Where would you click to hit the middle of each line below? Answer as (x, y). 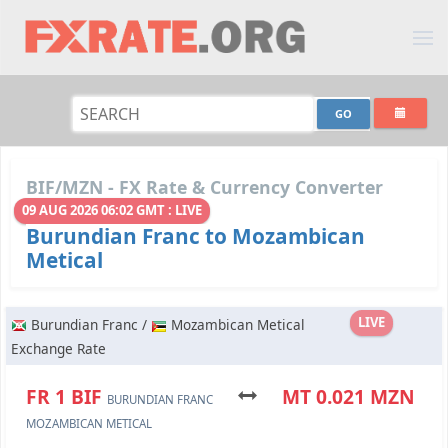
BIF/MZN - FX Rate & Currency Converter (204, 187)
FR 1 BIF (66, 397)
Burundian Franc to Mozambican (195, 236)
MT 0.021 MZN (336, 397)
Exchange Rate (58, 349)
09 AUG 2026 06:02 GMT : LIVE (112, 210)
